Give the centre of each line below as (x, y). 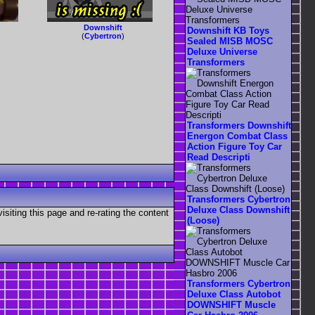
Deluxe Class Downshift (238, 210)
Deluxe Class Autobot (234, 295)
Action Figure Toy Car (234, 147)
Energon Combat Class (237, 136)
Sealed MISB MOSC (230, 41)
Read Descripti (219, 157)
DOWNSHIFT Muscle (231, 305)
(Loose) (203, 221)
